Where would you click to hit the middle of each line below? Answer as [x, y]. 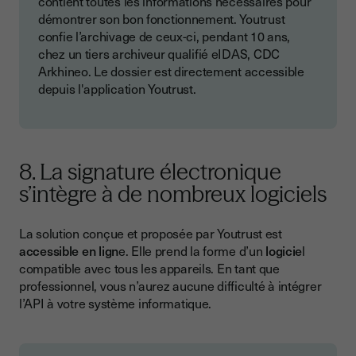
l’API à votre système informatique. [116, 303]
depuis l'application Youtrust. [117, 89]
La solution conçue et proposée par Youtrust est [151, 233]
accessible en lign [69, 251]
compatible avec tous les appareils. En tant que [149, 268]
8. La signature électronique [150, 172]
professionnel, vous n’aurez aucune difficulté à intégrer [170, 286]
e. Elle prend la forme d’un [190, 251]
